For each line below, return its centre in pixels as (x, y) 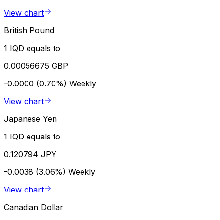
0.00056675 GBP (36, 66)
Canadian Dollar (34, 207)
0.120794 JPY (30, 154)
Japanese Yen (30, 119)
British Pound (29, 30)
